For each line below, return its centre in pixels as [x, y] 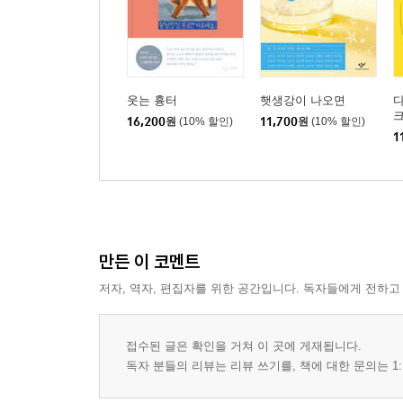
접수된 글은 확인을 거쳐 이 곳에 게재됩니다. [244, 346]
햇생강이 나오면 [303, 100]
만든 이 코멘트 [149, 261]
